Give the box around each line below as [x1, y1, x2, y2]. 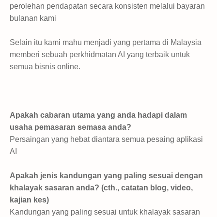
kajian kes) [10, 195, 49, 204]
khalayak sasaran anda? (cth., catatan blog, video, [10, 183, 193, 192]
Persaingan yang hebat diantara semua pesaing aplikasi [10, 135, 203, 143]
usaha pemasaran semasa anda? [10, 123, 131, 131]
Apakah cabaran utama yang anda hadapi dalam [10, 110, 187, 119]
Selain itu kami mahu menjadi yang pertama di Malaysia [10, 38, 201, 46]
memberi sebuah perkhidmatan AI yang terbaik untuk [10, 50, 190, 59]
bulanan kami [10, 14, 56, 22]
